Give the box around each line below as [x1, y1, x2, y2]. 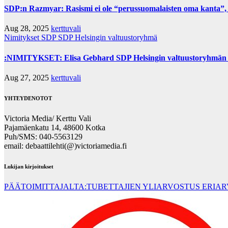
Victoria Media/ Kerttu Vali [4, 113, 91, 123]
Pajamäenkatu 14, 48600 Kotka [4, 123, 105, 132]
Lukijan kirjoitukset [4, 163, 53, 169]
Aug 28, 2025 [4, 24, 51, 33]
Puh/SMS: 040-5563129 [4, 132, 82, 141]
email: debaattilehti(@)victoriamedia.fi [4, 141, 127, 150]
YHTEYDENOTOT [4, 95, 52, 101]
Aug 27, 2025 [4, 73, 51, 82]
